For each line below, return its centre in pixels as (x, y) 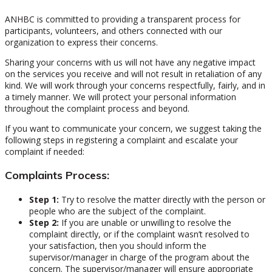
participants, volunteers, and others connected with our (114, 30)
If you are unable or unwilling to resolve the (145, 222)
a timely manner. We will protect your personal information (121, 97)
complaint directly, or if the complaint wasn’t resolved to (139, 234)
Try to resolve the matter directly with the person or (162, 199)
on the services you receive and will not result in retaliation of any (133, 73)
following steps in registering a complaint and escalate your (121, 140)
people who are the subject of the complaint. (117, 211)
